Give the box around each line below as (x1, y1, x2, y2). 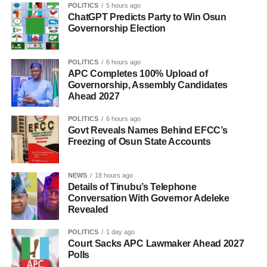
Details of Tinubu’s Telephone (67, 182, 197, 193)
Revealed (67, 204, 109, 215)
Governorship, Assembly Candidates (67, 80, 228, 91)
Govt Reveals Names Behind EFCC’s (67, 125, 228, 136)
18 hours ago (94, 172, 133, 179)
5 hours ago (105, 2, 141, 10)
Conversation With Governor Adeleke (67, 193, 229, 204)
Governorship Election (67, 23, 166, 34)
